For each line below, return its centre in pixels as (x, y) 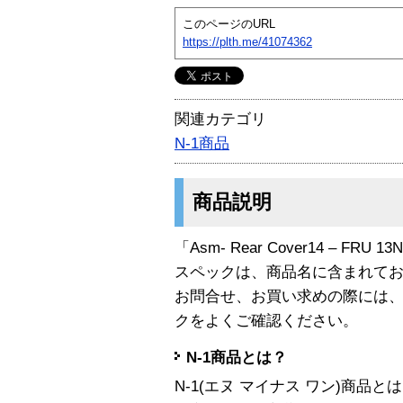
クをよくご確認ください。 (266, 320)
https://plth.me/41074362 (247, 41)
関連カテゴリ (220, 119)
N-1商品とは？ (237, 358)
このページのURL (229, 23)
